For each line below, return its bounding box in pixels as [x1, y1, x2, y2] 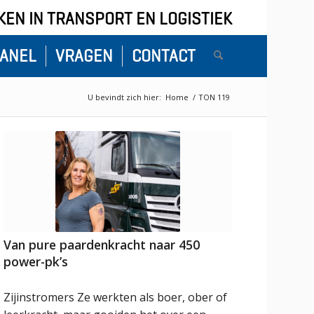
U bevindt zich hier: [87, 92, 161, 102]
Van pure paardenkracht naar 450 [4, 235, 200, 253]
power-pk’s [4, 252, 69, 270]
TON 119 [198, 92, 230, 102]
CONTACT [131, 46, 196, 67]
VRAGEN [55, 46, 113, 67]
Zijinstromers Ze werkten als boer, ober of [4, 289, 228, 305]
